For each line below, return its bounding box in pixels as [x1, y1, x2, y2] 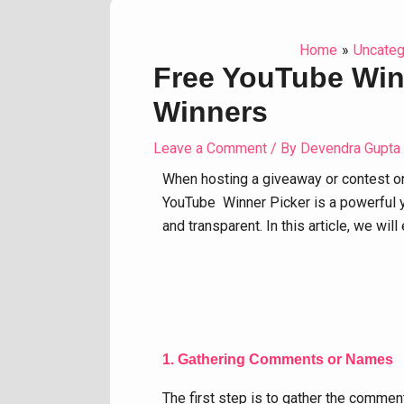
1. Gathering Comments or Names [162, 351, 393, 367]
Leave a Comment [153, 140, 267, 157]
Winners [153, 96, 268, 128]
